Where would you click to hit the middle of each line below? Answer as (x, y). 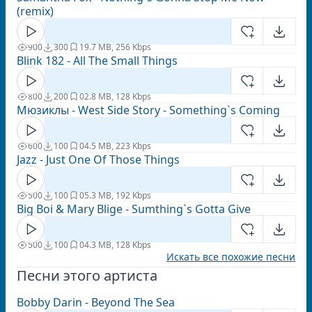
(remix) (35, 11)
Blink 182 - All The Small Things (97, 61)
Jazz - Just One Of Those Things (98, 159)
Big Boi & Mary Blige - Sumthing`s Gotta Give (134, 209)
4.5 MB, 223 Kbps (118, 146)
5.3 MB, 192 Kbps (118, 195)
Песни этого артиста (87, 275)
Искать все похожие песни (231, 257)
